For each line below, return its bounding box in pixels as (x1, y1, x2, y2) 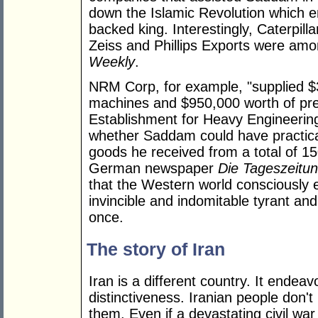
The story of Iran (87, 239, 225, 259)
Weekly (89, 54, 135, 70)
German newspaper (89, 160, 218, 177)
